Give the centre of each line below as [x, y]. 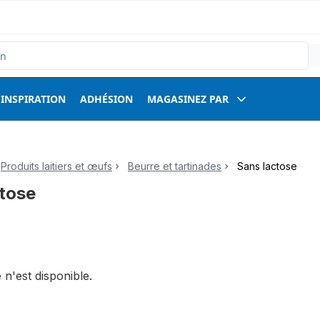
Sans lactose [267, 166]
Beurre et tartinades [175, 166]
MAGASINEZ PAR [188, 99]
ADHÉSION [106, 99]
